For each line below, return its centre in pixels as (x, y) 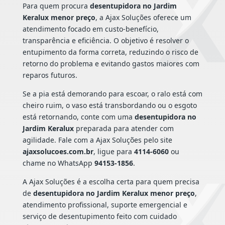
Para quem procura (56, 6)
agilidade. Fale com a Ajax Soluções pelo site (97, 140)
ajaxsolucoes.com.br (58, 152)
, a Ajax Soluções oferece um (143, 18)
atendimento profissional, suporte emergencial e (105, 205)
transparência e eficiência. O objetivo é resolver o (105, 41)
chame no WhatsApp (58, 163)
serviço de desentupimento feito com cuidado (99, 216)
